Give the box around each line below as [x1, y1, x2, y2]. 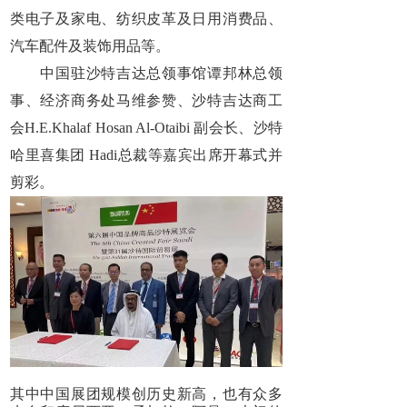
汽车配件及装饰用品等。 [10, 38, 170, 54]
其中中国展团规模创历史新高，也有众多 [10, 386, 283, 402]
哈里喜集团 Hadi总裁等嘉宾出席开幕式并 [10, 147, 283, 163]
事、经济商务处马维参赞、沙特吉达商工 [10, 93, 283, 108]
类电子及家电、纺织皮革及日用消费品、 [10, 11, 283, 26]
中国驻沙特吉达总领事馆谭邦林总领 [10, 65, 283, 81]
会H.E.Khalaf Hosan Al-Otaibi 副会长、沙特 [10, 120, 283, 135]
